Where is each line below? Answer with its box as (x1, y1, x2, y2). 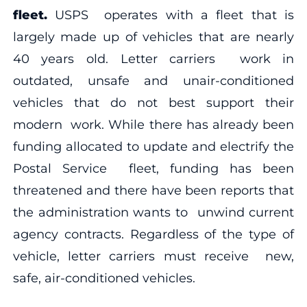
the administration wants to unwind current (12, 204, 295, 220)
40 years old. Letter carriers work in (12, 51, 295, 66)
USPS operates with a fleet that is (55, 7, 295, 23)
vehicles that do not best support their (12, 95, 295, 110)
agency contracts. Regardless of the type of (12, 226, 295, 242)
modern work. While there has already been (12, 116, 295, 132)
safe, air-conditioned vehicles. (12, 270, 199, 286)
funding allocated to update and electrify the (12, 138, 295, 154)
